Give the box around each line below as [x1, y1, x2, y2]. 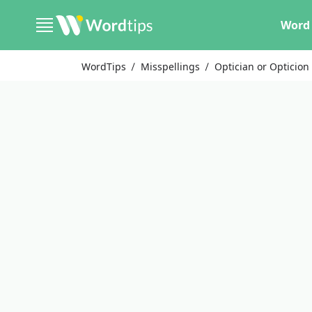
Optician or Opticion [214, 60, 310, 73]
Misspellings [141, 60, 201, 73]
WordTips [81, 60, 126, 73]
